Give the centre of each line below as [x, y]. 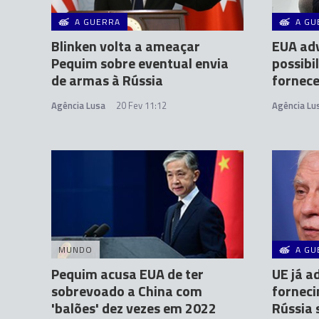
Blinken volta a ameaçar [126, 46]
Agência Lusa [78, 106]
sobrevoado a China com [127, 291]
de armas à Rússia [107, 80]
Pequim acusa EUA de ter [127, 274]
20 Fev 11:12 [141, 106]
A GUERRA [98, 22]
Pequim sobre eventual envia [140, 63]
